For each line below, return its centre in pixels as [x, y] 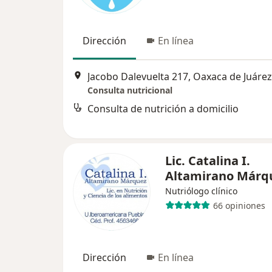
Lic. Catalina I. [208, 161]
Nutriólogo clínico [201, 191]
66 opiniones [239, 205]
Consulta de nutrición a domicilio [163, 109]
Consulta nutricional [130, 90]
